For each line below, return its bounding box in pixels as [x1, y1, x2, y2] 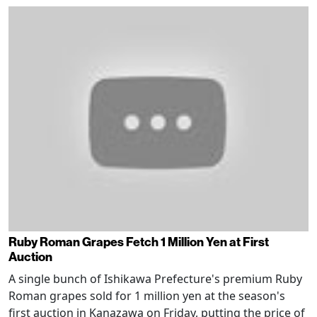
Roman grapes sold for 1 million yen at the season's [8, 287, 285, 304]
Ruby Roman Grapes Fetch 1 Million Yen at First [8, 234, 269, 250]
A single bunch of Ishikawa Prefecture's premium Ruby [8, 270, 302, 287]
